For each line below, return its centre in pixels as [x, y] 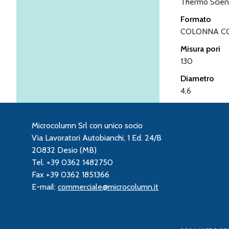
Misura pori [200, 49]
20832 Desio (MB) [64, 150]
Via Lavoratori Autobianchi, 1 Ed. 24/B [97, 138]
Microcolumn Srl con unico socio [87, 125]
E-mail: [45, 187]
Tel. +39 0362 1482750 [72, 162]
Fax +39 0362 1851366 [71, 174]
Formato [196, 19]
